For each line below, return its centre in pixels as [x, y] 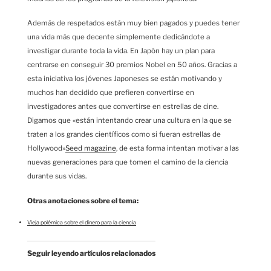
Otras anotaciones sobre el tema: [83, 201]
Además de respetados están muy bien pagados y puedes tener [133, 23]
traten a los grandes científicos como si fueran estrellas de [124, 135]
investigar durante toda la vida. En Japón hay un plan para [121, 51]
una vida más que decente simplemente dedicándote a [119, 37]
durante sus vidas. [57, 176]
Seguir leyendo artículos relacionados [91, 253]
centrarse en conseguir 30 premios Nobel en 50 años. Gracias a [132, 65]
